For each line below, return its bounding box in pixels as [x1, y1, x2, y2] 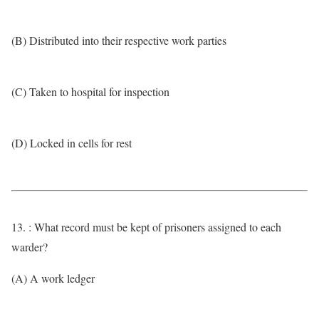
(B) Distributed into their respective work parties [11, 33, 226, 48]
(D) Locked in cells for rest [11, 135, 132, 150]
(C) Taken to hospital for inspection [11, 84, 169, 99]
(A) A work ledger [11, 271, 95, 286]
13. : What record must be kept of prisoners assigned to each [11, 219, 281, 234]
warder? [11, 239, 48, 254]
